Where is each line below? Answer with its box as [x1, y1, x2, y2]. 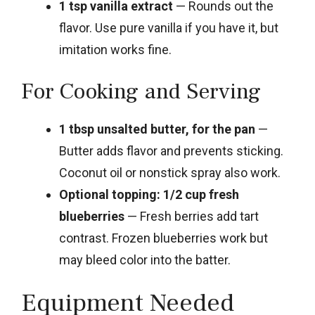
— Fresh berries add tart [124, 208, 259, 224]
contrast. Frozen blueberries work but [59, 230, 268, 245]
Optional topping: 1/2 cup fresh [59, 186, 239, 202]
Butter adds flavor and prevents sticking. [59, 143, 283, 158]
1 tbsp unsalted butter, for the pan [59, 121, 255, 136]
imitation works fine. [59, 41, 172, 57]
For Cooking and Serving [21, 76, 261, 106]
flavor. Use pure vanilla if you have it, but [59, 20, 278, 35]
